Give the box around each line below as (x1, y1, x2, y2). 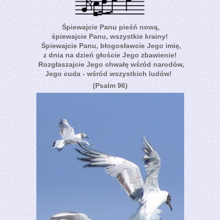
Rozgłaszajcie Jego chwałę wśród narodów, (36, 60, 184, 68)
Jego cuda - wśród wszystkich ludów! (45, 69, 174, 78)
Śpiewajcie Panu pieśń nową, (61, 23, 160, 31)
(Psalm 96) (92, 81, 128, 89)
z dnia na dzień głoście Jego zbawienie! (43, 51, 177, 59)
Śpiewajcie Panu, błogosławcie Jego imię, (39, 41, 181, 50)
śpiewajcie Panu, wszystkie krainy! (52, 32, 168, 40)
